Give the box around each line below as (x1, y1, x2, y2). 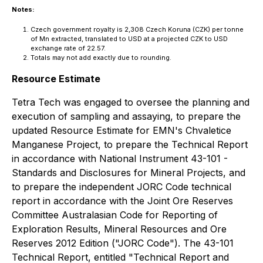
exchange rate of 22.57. (31, 44, 106, 52)
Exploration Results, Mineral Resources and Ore (12, 223, 227, 235)
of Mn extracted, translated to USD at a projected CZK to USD (31, 35, 228, 43)
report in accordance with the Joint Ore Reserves (12, 195, 233, 207)
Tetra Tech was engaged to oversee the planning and (12, 96, 249, 108)
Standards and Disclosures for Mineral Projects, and (12, 167, 245, 178)
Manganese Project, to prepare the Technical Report (12, 139, 248, 150)
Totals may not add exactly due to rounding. (31, 53, 171, 62)
